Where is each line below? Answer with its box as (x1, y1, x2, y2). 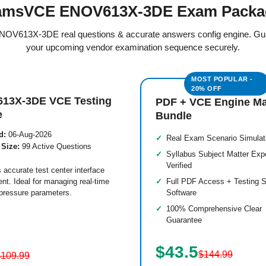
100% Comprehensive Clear (166, 204, 262, 213)
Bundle (156, 110, 192, 122)
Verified (166, 161, 192, 170)
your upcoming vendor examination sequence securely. (26, 42, 240, 52)
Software (166, 188, 197, 197)
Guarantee (166, 216, 202, 224)
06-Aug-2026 (6, 130, 52, 139)
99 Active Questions (20, 142, 91, 151)
